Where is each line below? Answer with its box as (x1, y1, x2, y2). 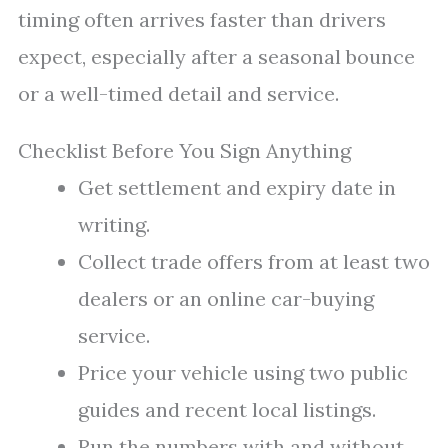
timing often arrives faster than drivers (18, 7, 386, 32)
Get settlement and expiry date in (78, 175, 396, 200)
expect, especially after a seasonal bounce (18, 44, 415, 69)
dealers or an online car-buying (78, 286, 374, 311)
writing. (78, 212, 150, 237)
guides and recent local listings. (78, 397, 376, 422)
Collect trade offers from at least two (78, 249, 430, 274)
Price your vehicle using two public (78, 360, 408, 385)
